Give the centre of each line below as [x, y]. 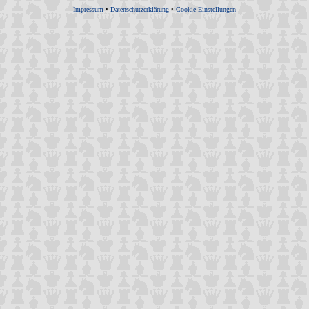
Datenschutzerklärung [140, 9]
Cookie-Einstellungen [206, 9]
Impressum [88, 9]
